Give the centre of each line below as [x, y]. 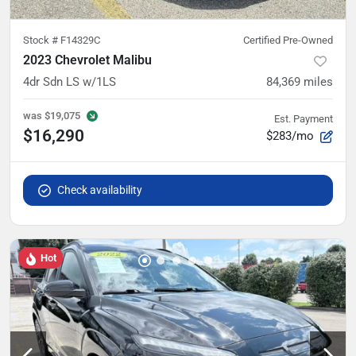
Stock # [42, 40]
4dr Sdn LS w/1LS [70, 82]
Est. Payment [304, 119]
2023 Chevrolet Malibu [87, 60]
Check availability [100, 190]
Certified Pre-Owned [288, 40]
